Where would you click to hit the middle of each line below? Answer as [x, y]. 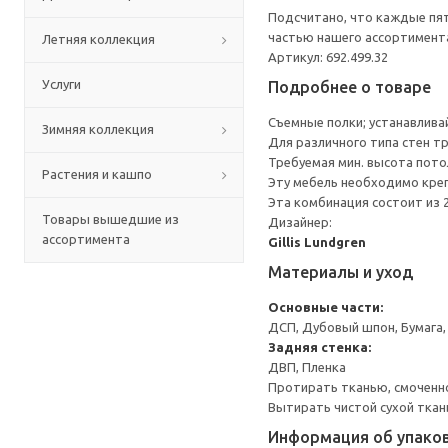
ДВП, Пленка [307, 367]
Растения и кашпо [97, 174]
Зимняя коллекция [98, 129]
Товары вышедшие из [110, 219]
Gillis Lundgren [317, 242]
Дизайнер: [300, 222]
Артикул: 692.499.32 [328, 57]
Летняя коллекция [98, 39]
